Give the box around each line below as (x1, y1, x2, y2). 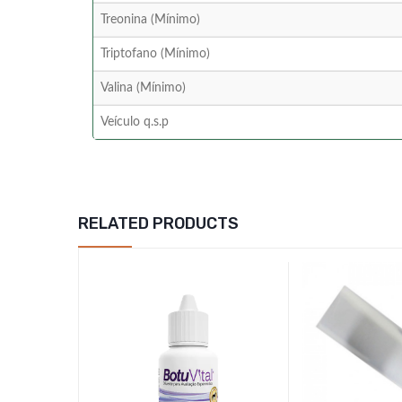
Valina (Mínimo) (100, 82, 186, 95)
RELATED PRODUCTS (78, 214, 239, 234)
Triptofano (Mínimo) (100, 48, 210, 61)
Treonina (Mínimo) (100, 13, 200, 27)
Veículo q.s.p (100, 116, 169, 129)
